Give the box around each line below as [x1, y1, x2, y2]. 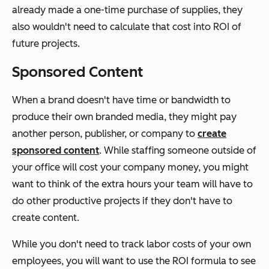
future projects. [12, 37, 82, 49]
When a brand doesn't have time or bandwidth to [12, 94, 231, 106]
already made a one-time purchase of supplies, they [12, 4, 243, 16]
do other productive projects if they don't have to [12, 195, 232, 207]
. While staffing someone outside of [99, 144, 256, 156]
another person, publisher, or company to [12, 127, 198, 139]
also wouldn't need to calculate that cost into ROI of [12, 20, 241, 32]
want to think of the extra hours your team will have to [12, 178, 253, 190]
